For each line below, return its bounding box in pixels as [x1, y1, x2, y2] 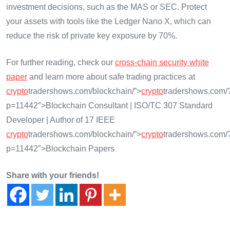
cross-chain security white [115, 58, 209, 67]
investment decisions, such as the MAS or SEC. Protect [6, 3, 207, 12]
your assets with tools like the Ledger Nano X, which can [6, 17, 211, 26]
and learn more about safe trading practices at [27, 72, 195, 82]
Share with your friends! [6, 171, 99, 180]
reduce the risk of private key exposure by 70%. [6, 31, 177, 41]
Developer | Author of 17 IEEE [6, 116, 115, 125]
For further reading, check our [6, 58, 115, 67]
